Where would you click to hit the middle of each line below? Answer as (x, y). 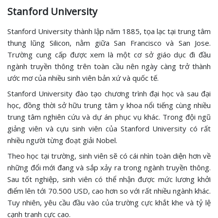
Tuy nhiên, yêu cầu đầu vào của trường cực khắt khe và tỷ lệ (109, 202)
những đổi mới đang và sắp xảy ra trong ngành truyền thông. (109, 167)
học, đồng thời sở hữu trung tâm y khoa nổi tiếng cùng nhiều (109, 105)
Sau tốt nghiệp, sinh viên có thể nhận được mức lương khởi (109, 179)
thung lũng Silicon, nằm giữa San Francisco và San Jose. (109, 43)
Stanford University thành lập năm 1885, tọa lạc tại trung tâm (109, 31)
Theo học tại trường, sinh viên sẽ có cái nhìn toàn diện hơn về (109, 155)
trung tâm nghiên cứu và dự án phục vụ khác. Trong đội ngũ (109, 117)
